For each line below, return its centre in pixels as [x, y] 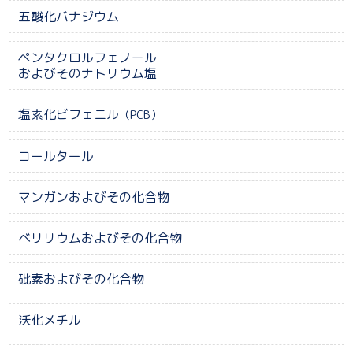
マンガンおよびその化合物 [93, 197]
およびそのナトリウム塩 [87, 73]
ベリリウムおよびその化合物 [100, 238]
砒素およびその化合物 [81, 279]
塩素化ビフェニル [68, 114]
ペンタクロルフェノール [87, 57]
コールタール [56, 156]
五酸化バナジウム [68, 16]
